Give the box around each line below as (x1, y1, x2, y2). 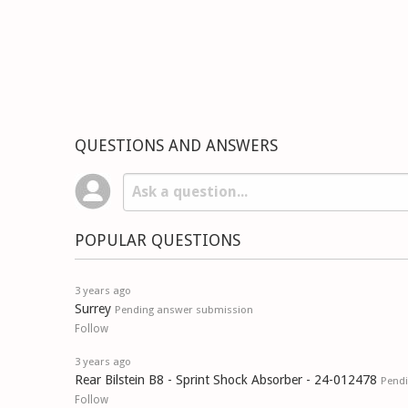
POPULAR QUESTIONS (75, 231, 240, 250)
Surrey (75, 301, 111, 317)
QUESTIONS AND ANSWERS (75, 136, 278, 155)
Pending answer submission (115, 303, 253, 317)
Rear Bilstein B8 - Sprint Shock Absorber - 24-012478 (75, 372, 377, 388)
